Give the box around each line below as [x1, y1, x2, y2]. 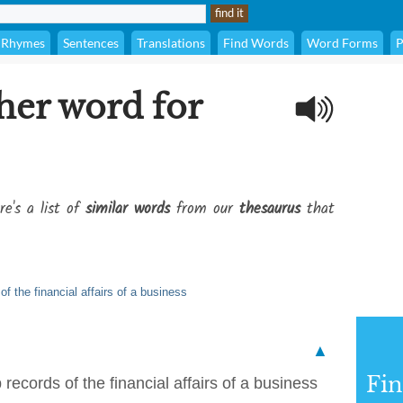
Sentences [63, 35, 119, 50]
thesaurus [239, 197, 300, 221]
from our [170, 197, 239, 221]
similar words [85, 197, 170, 221]
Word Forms [307, 35, 378, 50]
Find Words [223, 35, 289, 50]
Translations [137, 35, 205, 50]
